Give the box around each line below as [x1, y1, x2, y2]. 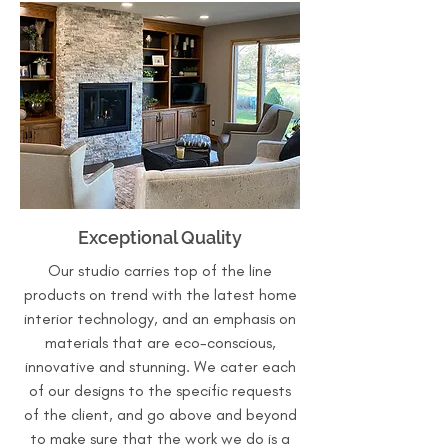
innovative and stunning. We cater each [24, 357, 296, 376]
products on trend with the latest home [23, 285, 297, 304]
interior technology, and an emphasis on [24, 309, 296, 328]
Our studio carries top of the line [48, 261, 272, 280]
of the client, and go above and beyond [23, 405, 297, 424]
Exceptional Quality [78, 227, 242, 248]
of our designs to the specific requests [29, 381, 291, 400]
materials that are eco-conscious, [44, 333, 276, 352]
